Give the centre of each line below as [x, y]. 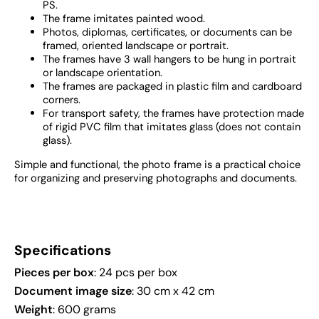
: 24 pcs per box [136, 273]
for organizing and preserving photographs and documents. [156, 178]
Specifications [63, 251]
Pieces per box [54, 273]
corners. [62, 100]
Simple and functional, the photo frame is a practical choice [157, 165]
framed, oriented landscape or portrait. [136, 46]
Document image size [73, 291]
